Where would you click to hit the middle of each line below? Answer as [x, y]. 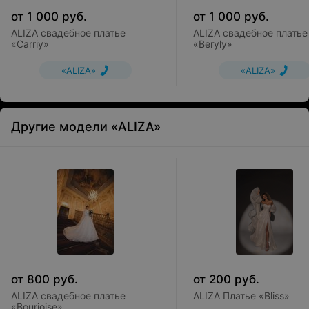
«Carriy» [30, 44]
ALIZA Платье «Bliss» [241, 296]
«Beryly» [213, 44]
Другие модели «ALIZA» [86, 127]
